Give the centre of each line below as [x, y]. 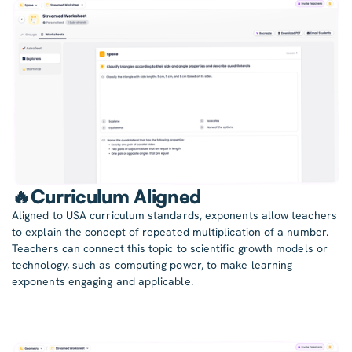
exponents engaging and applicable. [103, 282]
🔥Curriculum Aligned [106, 197]
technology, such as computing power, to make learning [152, 265]
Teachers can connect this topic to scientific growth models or [170, 249]
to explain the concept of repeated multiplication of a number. [170, 232]
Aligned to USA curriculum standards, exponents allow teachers [174, 216]
